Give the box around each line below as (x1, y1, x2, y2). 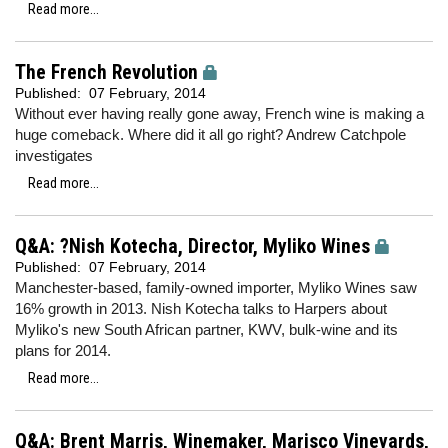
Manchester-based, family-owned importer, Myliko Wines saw (15, 279, 417, 296)
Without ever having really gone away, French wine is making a (15, 105, 424, 122)
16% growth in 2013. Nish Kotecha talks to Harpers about (15, 300, 387, 317)
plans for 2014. (15, 342, 111, 359)
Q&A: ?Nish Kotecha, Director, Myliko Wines (15, 235, 370, 258)
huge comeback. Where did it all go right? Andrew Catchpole (15, 126, 406, 143)
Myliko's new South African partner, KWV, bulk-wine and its (15, 321, 398, 338)
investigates (15, 147, 93, 164)
